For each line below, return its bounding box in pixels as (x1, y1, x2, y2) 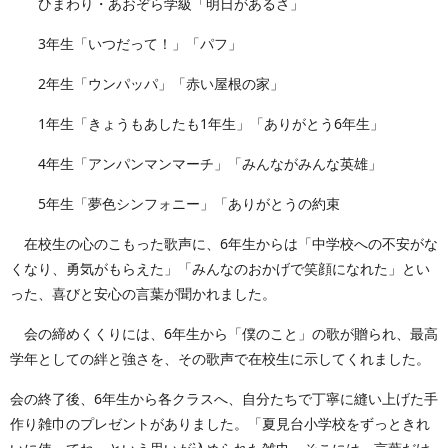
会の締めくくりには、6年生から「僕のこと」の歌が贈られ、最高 (10, 324, 438, 343)
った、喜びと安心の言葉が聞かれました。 (10, 284, 276, 303)
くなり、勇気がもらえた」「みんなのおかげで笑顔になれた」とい (10, 259, 430, 278)
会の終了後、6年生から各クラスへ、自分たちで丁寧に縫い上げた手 (10, 389, 438, 408)
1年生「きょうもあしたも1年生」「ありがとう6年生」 (10, 114, 384, 133)
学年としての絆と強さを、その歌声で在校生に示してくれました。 (10, 349, 430, 368)
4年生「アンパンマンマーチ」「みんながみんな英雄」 (10, 154, 382, 173)
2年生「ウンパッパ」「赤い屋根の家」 (10, 74, 284, 93)
